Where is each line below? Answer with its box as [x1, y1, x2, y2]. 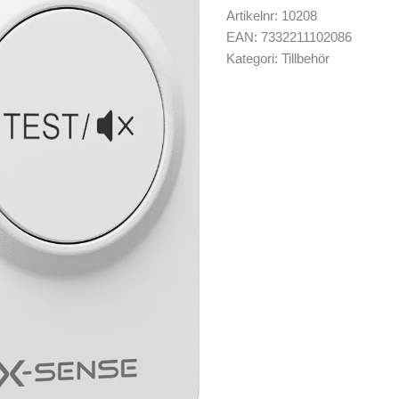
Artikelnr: [226, 8, 281, 23]
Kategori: [226, 51, 281, 66]
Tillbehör [281, 51, 330, 66]
